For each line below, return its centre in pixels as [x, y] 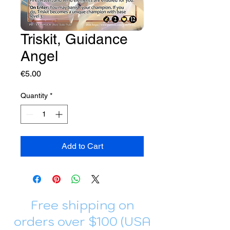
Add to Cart [82, 146]
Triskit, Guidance [74, 39]
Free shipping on [82, 205]
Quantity [34, 95]
